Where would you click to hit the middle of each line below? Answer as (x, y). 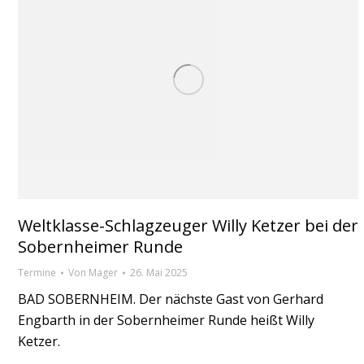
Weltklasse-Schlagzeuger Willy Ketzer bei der (188, 225)
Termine (37, 272)
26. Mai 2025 (159, 272)
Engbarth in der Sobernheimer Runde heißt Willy (166, 320)
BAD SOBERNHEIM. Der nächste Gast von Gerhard (171, 299)
